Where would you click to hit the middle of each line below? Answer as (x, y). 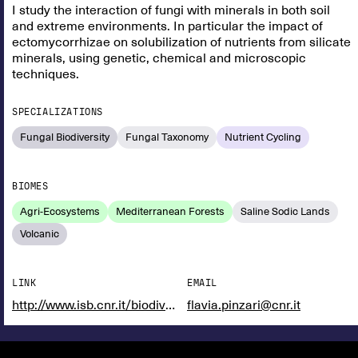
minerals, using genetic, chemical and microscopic (159, 58)
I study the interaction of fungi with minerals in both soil (171, 10)
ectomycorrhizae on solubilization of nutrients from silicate (181, 42)
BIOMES (30, 186)
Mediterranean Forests (170, 211)
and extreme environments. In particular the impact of (167, 26)
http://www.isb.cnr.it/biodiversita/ (170, 305)
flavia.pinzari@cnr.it (244, 305)
